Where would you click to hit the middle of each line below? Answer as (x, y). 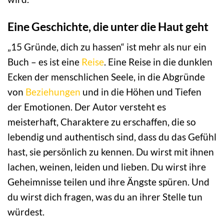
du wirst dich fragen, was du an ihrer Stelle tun (105, 197)
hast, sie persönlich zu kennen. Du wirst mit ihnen (111, 152)
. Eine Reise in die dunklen (158, 62)
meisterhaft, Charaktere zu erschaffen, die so (102, 122)
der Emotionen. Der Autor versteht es (87, 107)
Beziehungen (53, 92)
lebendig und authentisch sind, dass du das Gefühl (112, 137)
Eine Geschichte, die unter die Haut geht (108, 26)
